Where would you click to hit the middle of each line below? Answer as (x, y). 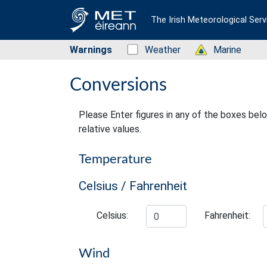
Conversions (118, 85)
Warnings (91, 50)
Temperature (115, 159)
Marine (227, 50)
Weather (163, 50)
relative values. (110, 129)
